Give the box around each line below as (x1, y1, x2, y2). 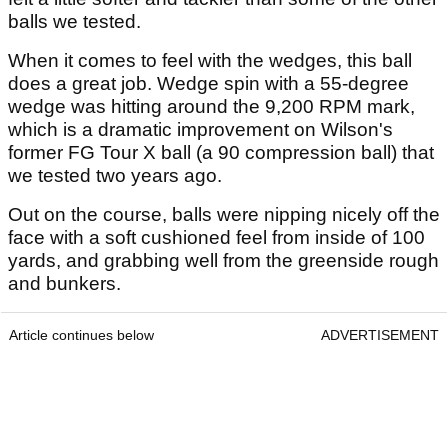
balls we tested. (8, 11, 146, 33)
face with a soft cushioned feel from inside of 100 (8, 227, 425, 249)
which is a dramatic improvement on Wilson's (8, 119, 393, 141)
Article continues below (9, 327, 154, 344)
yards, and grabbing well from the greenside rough (8, 250, 439, 272)
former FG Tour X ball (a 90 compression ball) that (8, 142, 434, 164)
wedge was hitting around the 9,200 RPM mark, (8, 96, 415, 118)
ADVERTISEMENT (321, 327, 439, 344)
